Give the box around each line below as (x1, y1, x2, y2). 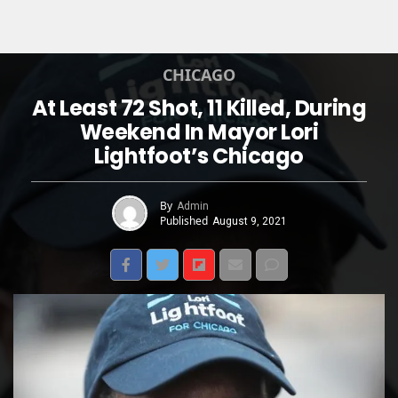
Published (159, 212, 208, 228)
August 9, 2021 (211, 214, 287, 227)
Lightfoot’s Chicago (94, 141, 304, 171)
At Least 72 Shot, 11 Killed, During (31, 93, 367, 123)
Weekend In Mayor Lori (79, 117, 319, 147)
